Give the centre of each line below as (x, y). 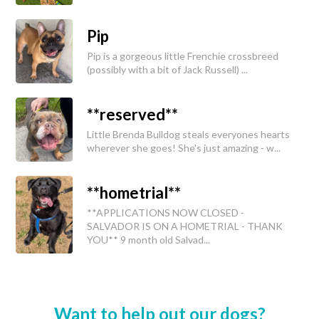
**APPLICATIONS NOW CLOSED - (166, 213)
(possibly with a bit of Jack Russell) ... (167, 70)
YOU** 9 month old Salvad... (148, 240)
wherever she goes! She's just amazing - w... (184, 148)
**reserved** (132, 115)
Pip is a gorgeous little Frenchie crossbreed (183, 56)
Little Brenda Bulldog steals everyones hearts (188, 135)
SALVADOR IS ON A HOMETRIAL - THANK (185, 226)
